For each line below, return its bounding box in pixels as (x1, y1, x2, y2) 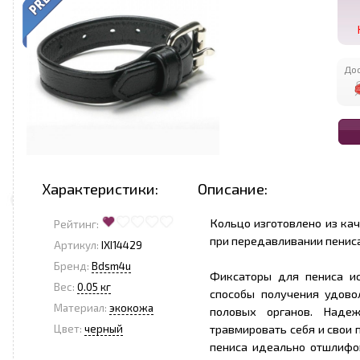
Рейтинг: (54, 218, 99, 231)
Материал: (54, 301, 107, 314)
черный (84, 322, 123, 335)
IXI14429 (99, 239, 142, 252)
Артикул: (54, 239, 99, 252)
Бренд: (54, 260, 89, 272)
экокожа (109, 301, 153, 314)
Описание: (198, 179, 268, 198)
